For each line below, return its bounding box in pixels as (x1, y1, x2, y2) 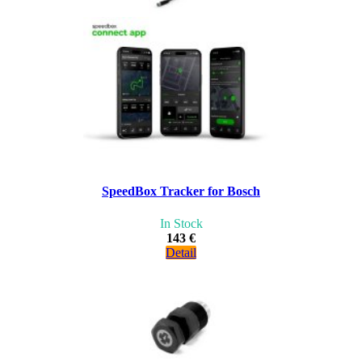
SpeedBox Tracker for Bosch (102, 184, 260, 199)
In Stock (159, 216, 203, 230)
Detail (166, 245, 196, 259)
